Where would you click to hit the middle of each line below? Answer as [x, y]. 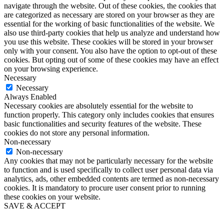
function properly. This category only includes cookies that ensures [109, 115]
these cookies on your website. [52, 197]
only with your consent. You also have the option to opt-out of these [110, 51]
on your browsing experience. [51, 69]
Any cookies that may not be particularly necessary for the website [108, 161]
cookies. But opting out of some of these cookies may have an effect [111, 60]
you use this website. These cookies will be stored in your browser [108, 42]
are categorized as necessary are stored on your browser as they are [109, 15]
